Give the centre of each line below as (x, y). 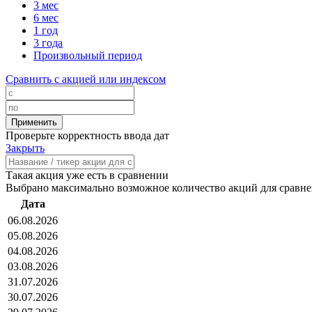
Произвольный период (88, 56)
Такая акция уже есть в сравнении (87, 175)
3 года (48, 43)
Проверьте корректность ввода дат (87, 136)
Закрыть (25, 148)
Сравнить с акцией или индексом (86, 79)
